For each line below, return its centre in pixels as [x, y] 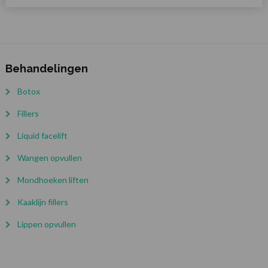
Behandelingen [46, 69]
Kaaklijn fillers [42, 202]
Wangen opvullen [49, 158]
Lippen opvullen [46, 224]
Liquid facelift [42, 136]
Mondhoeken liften [53, 180]
